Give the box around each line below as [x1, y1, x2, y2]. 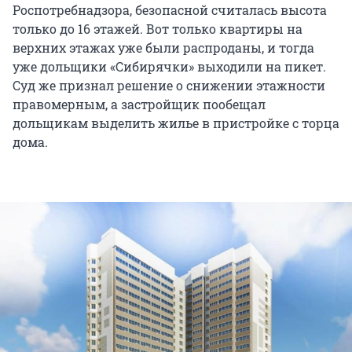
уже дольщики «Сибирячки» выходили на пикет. [13, 58, 326, 75]
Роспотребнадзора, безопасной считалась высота [13, 2, 327, 19]
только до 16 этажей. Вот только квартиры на [13, 20, 302, 38]
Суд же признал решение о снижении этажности [13, 77, 325, 94]
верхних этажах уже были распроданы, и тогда [13, 39, 314, 57]
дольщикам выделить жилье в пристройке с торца [13, 115, 339, 132]
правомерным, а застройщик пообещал [13, 96, 266, 113]
